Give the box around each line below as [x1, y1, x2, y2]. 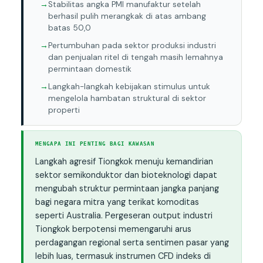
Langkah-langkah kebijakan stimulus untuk [48, 82, 210, 92]
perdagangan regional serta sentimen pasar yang [35, 237, 229, 248]
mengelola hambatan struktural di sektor [48, 93, 206, 104]
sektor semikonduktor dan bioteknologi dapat [35, 170, 217, 181]
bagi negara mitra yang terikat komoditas [35, 197, 199, 208]
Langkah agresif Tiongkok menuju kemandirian [35, 156, 213, 167]
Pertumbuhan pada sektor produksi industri [48, 41, 216, 51]
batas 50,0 [48, 23, 91, 33]
